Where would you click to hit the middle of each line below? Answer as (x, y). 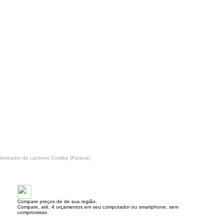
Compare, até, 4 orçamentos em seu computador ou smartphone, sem (98, 207)
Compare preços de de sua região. (57, 201)
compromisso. (33, 212)
